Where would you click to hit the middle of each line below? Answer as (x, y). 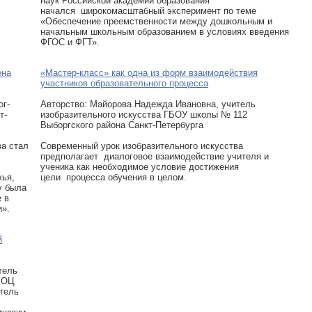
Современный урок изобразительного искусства (142, 146)
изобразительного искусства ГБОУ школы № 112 (144, 115)
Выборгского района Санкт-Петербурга (122, 125)
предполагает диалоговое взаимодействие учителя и (155, 156)
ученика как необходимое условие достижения (140, 167)
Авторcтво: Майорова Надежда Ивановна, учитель (148, 104)
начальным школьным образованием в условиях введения (165, 32)
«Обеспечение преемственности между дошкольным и (156, 21)
